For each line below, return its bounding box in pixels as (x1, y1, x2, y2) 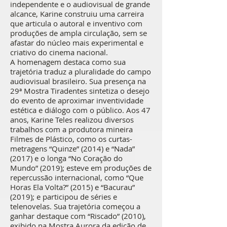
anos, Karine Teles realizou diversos (10, 115, 134, 125)
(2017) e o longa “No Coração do (10, 153, 123, 163)
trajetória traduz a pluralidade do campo (10, 66, 151, 77)
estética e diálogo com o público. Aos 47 (10, 105, 150, 115)
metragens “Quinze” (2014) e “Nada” (10, 143, 135, 154)
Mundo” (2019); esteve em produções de (10, 163, 152, 173)
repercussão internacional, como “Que (10, 172, 143, 182)
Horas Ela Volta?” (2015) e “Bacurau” (10, 182, 135, 192)
